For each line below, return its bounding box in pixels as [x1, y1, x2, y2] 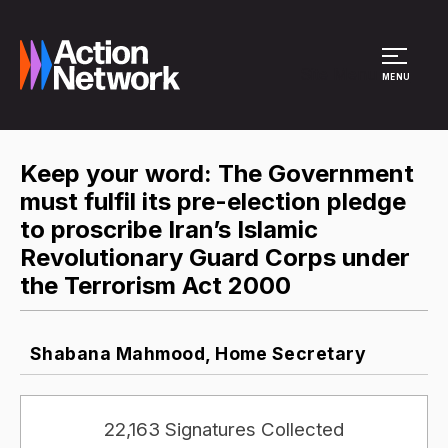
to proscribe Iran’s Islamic [20, 215, 318, 244]
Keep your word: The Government [20, 159, 414, 188]
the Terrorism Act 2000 [20, 271, 291, 300]
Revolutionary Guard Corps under [20, 243, 410, 272]
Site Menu [300, 64, 377, 84]
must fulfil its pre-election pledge [20, 187, 406, 216]
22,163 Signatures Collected [104, 417, 344, 441]
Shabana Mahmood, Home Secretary [25, 342, 366, 364]
